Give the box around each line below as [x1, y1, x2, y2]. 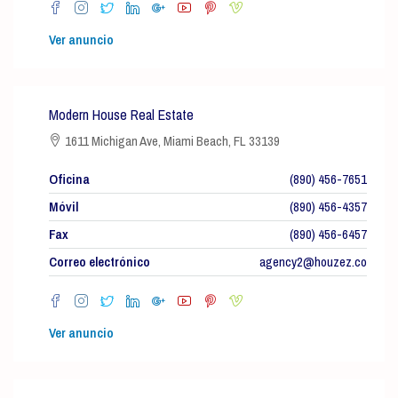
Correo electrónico [49, 252, 150, 271]
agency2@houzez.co [259, 252, 367, 271]
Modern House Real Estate [49, 105, 194, 124]
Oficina [49, 170, 90, 188]
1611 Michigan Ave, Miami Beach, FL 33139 [62, 131, 280, 150]
